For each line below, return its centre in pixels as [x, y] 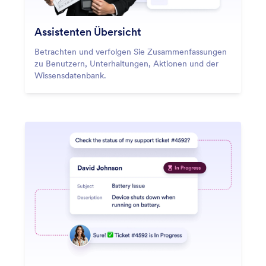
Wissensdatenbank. [70, 76]
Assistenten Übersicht [88, 32]
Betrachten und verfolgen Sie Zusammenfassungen [131, 52]
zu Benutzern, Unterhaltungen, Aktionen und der [126, 64]
